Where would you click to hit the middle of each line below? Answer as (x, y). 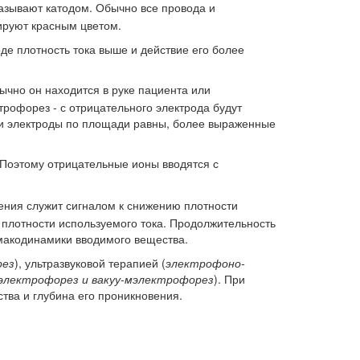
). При (229, 279)
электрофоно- (205, 263)
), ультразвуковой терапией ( (90, 263)
